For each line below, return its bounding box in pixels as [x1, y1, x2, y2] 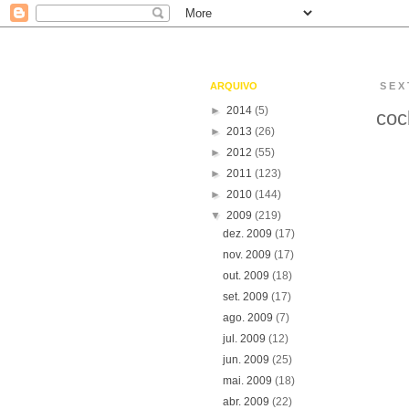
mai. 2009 [223, 374, 276, 387]
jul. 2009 [223, 332, 269, 345]
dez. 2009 [223, 227, 276, 240]
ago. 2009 [223, 311, 277, 324]
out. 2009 [223, 269, 273, 282]
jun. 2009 [223, 353, 273, 366]
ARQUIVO [210, 80, 257, 91]
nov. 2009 [223, 248, 275, 261]
